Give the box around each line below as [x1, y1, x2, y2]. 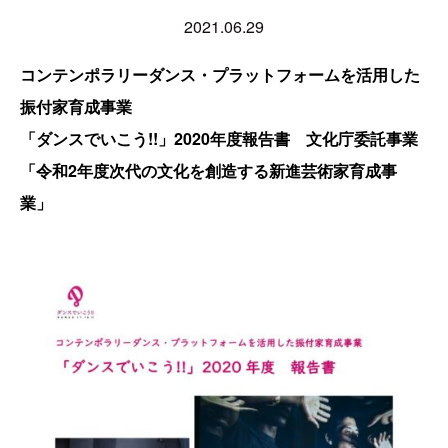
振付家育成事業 [20, 94, 132, 118]
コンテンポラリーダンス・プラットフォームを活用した [20, 62, 420, 86]
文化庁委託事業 [306, 126, 418, 150]
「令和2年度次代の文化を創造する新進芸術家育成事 [20, 158, 397, 182]
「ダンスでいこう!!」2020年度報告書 [20, 126, 306, 150]
